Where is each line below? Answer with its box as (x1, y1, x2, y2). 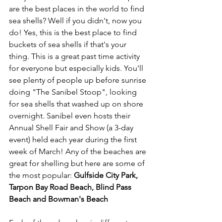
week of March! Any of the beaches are (9, 147, 148, 156)
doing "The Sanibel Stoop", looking (9, 87, 139, 97)
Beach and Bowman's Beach (9, 194, 108, 204)
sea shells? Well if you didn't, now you (9, 16, 144, 25)
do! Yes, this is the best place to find (9, 28, 139, 37)
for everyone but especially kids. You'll (9, 63, 145, 73)
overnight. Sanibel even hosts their (9, 111, 132, 120)
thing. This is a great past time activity (9, 52, 142, 61)
